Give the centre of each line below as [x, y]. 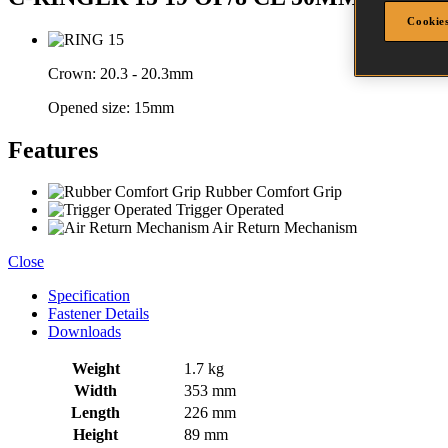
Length [95, 413]
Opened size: [91, 107]
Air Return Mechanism [283, 228]
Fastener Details [98, 314]
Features [53, 149]
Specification [89, 296]
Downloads [84, 332]
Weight [95, 369]
